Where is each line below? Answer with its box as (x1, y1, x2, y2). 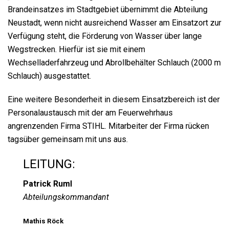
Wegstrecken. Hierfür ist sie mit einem (8, 44, 145, 54)
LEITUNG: (23, 157, 75, 171)
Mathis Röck (23, 217, 63, 225)
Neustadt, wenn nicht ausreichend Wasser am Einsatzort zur (8, 18, 221, 28)
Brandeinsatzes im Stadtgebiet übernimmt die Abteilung (8, 5, 208, 14)
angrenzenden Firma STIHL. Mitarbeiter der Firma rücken (8, 121, 209, 131)
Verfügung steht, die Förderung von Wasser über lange (8, 31, 202, 41)
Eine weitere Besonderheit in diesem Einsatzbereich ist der (8, 95, 220, 104)
